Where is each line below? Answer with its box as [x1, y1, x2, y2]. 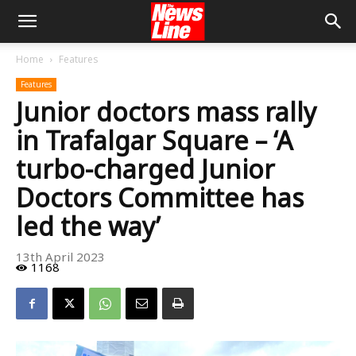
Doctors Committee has [16, 180, 304, 215]
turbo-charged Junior [16, 152, 275, 186]
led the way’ [16, 209, 161, 243]
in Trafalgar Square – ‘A [16, 123, 292, 157]
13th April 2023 [16, 249, 105, 265]
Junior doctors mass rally [16, 95, 316, 129]
